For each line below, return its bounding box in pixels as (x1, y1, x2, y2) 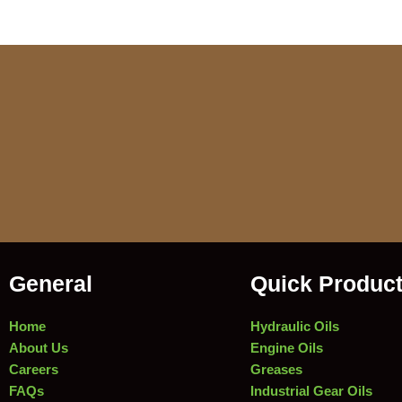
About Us (9, 340, 68, 355)
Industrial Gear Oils (249, 383, 372, 398)
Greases (249, 362, 302, 377)
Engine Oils (249, 340, 323, 355)
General (9, 271, 92, 296)
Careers (9, 362, 58, 377)
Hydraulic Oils (249, 319, 339, 334)
